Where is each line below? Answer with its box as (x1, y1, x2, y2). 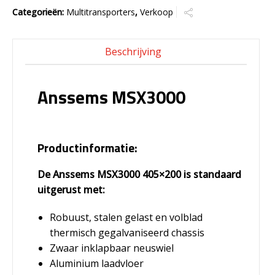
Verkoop (140, 6, 173, 18)
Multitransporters (66, 6, 135, 18)
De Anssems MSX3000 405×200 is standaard (37, 167, 241, 181)
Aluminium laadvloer (50, 256, 144, 270)
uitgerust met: (37, 182, 105, 196)
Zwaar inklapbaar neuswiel (50, 241, 174, 255)
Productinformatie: (37, 138, 137, 157)
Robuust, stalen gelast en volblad (50, 210, 203, 224)
